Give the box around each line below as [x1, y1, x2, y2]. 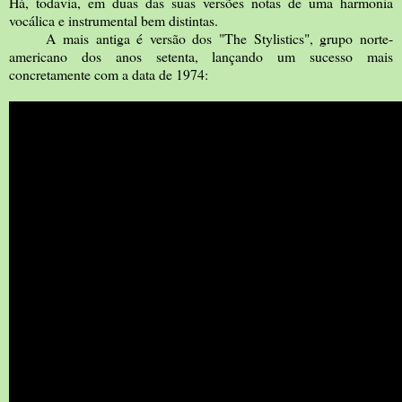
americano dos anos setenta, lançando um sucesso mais [9, 46, 393, 66]
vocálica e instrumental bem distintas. [9, 10, 218, 30]
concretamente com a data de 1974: [9, 64, 208, 83]
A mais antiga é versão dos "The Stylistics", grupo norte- [9, 28, 393, 48]
